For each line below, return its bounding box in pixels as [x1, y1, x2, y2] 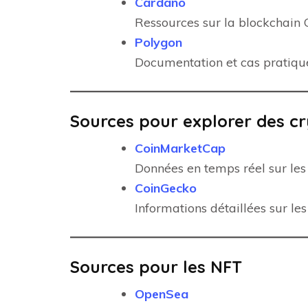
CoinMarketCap [135, 140, 225, 156]
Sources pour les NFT [70, 256, 242, 277]
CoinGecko [135, 180, 197, 196]
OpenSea [135, 286, 188, 302]
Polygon [135, 34, 182, 50]
